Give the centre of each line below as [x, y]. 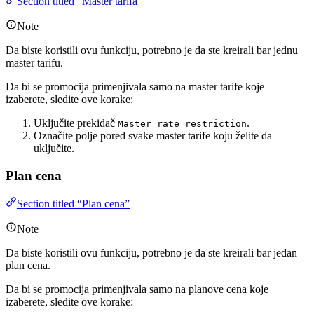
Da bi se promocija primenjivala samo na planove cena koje [137, 289]
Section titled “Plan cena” [73, 204]
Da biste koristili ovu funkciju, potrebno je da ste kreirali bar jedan [151, 253]
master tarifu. [34, 63]
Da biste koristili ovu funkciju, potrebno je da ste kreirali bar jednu [152, 50]
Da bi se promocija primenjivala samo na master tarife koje [135, 87]
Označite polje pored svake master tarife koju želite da [153, 136]
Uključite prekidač [76, 123]
